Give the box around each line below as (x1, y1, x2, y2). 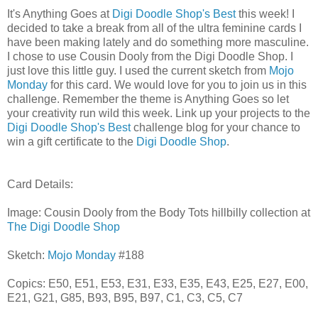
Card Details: (7, 177, 73, 190)
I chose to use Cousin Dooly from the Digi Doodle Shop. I (7, 50, 293, 62)
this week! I (236, 7, 295, 20)
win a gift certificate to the (7, 135, 136, 148)
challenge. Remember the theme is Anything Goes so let (7, 92, 289, 105)
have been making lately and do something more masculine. (7, 35, 309, 48)
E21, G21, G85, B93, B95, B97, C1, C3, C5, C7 (7, 291, 243, 304)
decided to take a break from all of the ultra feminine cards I (7, 21, 302, 34)
